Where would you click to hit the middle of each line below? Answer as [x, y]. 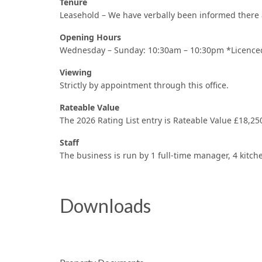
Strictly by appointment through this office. [144, 85]
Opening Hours [90, 37]
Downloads [105, 206]
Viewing [76, 73]
